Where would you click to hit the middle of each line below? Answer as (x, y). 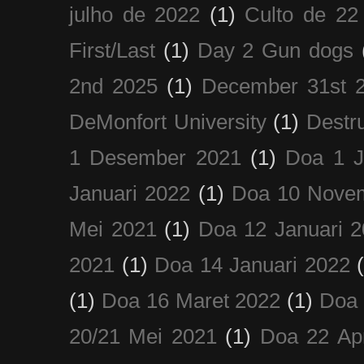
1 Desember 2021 (155, 157)
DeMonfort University (168, 121)
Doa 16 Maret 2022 (191, 300)
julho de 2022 (135, 14)
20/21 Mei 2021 (143, 336)
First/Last (112, 50)
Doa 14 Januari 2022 (252, 264)
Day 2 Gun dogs (275, 50)
